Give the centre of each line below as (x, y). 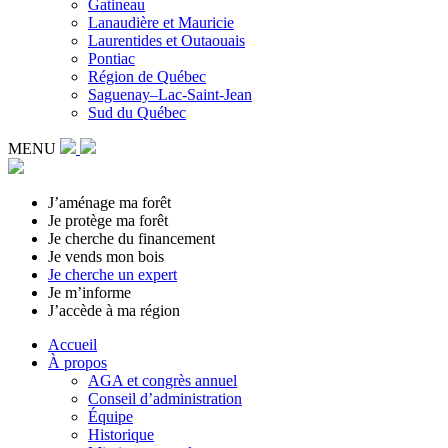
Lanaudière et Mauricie (161, 22)
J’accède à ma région (114, 310)
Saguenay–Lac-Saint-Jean (170, 94)
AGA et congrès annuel (162, 380)
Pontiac (111, 58)
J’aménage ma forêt (109, 202)
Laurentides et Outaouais (166, 40)
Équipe (110, 416)
